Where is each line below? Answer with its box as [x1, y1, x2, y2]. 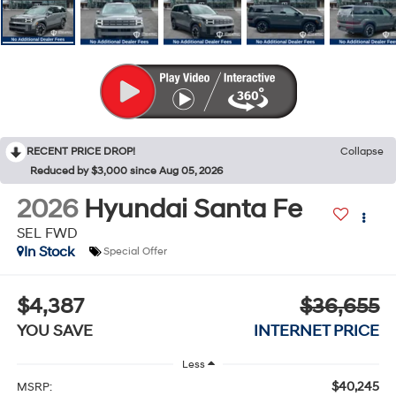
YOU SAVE [16, 321, 93, 342]
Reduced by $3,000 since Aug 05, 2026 [30, 164, 223, 178]
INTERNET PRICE [254, 321, 380, 342]
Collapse [340, 144, 384, 158]
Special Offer [103, 245, 167, 259]
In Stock [23, 242, 74, 261]
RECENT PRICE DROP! [27, 144, 135, 158]
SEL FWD [16, 224, 78, 242]
